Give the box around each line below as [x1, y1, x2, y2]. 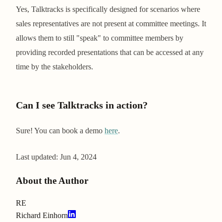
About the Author [16, 175, 88, 186]
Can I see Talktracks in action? [16, 99, 148, 111]
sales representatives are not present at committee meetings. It [16, 19, 206, 28]
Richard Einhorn [16, 211, 68, 220]
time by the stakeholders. [16, 62, 93, 71]
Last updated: [16, 152, 60, 161]
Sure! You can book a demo [16, 126, 105, 135]
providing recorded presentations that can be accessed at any [16, 48, 204, 56]
